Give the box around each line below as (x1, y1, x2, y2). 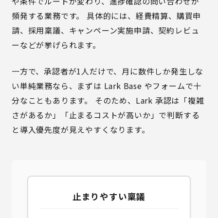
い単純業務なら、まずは (12, 80, 104, 91)
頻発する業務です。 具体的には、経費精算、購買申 (12, 10, 201, 21)
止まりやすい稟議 (72, 190, 146, 202)
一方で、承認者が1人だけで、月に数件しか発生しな (12, 65, 204, 77)
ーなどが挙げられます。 (12, 39, 101, 51)
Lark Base (104, 80, 142, 91)
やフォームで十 (142, 80, 202, 91)
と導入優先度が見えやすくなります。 (12, 124, 150, 135)
